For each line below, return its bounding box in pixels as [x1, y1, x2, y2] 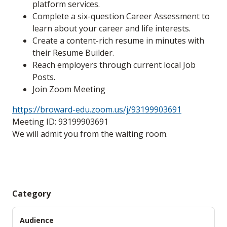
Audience [20, 215, 54, 225]
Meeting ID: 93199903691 [12, 116, 108, 128]
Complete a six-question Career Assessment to [32, 11, 210, 22]
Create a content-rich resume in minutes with [32, 35, 204, 47]
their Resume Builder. [32, 47, 114, 59]
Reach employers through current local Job [32, 59, 196, 71]
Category [12, 188, 51, 200]
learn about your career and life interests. [32, 23, 191, 34]
